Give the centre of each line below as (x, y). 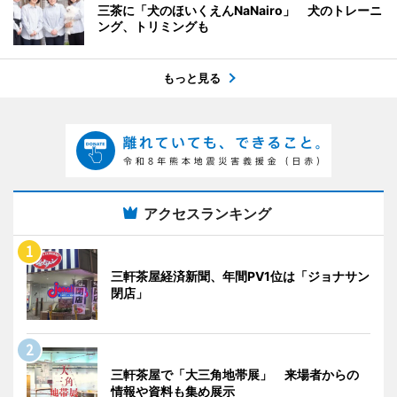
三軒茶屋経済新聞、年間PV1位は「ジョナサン (240, 276)
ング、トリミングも (153, 26)
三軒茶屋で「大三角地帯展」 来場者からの (235, 374)
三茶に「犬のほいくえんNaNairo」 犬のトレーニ (240, 10)
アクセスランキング (207, 213)
